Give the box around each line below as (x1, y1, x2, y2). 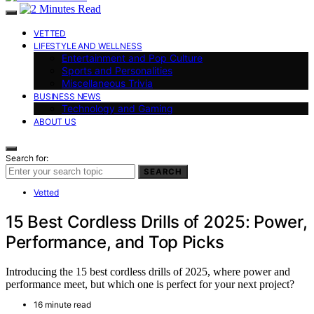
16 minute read (34, 299, 91, 310)
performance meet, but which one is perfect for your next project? (6, 278, 294, 291)
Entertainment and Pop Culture (62, 51, 203, 64)
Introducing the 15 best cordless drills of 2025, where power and (6, 266, 290, 278)
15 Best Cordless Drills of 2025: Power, (6, 211, 308, 232)
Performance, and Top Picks (6, 231, 224, 252)
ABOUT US (34, 116, 76, 127)
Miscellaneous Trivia (62, 76, 153, 89)
